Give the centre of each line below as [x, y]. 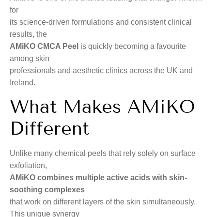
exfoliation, [28, 165]
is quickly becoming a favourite [132, 46]
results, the [28, 34]
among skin [30, 59]
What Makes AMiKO [102, 107]
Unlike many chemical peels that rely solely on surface [103, 153]
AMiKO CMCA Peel [44, 46]
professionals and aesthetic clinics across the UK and [101, 71]
